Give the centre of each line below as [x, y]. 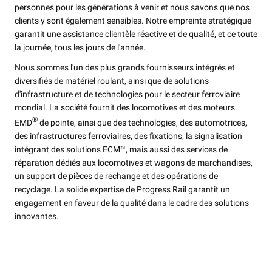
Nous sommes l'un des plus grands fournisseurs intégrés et [125, 68]
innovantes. [37, 216]
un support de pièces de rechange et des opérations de [116, 176]
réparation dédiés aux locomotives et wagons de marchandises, [134, 163]
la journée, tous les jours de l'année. [80, 48]
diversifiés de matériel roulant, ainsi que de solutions [112, 81]
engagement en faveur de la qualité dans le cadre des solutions [132, 203]
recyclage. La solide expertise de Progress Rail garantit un [122, 190]
